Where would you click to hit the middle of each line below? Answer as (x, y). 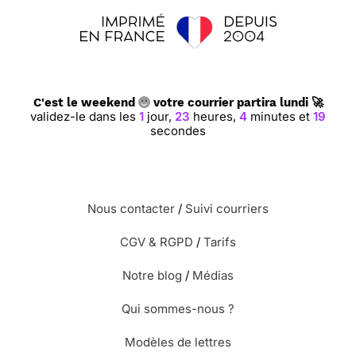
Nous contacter (131, 209)
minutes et (280, 116)
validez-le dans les (85, 116)
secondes (178, 131)
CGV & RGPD (157, 242)
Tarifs (220, 242)
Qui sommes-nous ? (178, 309)
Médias (213, 275)
